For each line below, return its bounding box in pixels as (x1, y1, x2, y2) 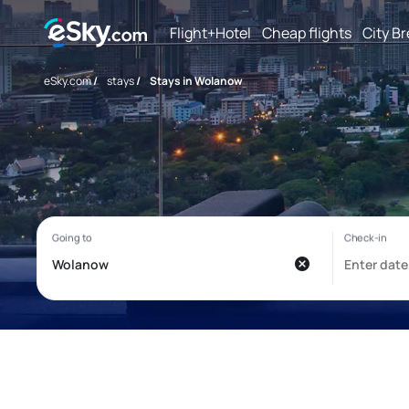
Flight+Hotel (170, 22, 251, 43)
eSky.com (44, 73, 91, 89)
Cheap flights (262, 22, 351, 43)
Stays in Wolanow (150, 73, 243, 89)
